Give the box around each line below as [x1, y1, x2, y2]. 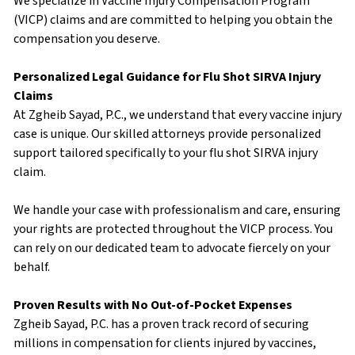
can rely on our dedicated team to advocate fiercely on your [13, 239, 330, 258]
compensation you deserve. [13, 30, 160, 48]
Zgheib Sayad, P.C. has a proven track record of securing [13, 315, 309, 334]
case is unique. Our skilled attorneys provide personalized [13, 125, 321, 143]
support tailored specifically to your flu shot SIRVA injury [13, 144, 318, 162]
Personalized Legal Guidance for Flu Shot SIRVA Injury [13, 68, 321, 86]
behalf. [13, 258, 50, 277]
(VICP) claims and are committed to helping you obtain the [13, 11, 333, 29]
